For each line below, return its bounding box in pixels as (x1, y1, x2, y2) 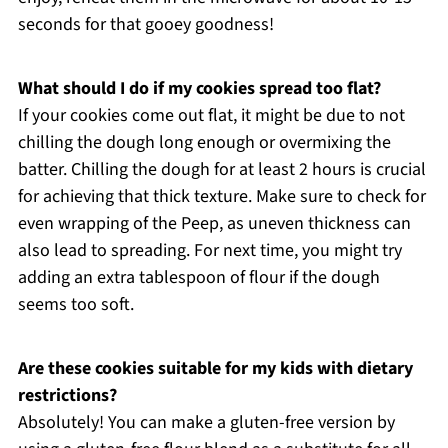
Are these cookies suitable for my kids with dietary (17, 355, 413, 381)
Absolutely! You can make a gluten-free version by (17, 409, 395, 435)
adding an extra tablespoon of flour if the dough (17, 264, 380, 290)
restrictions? (17, 382, 117, 408)
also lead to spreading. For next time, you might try (17, 237, 402, 263)
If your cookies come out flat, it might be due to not (17, 102, 405, 128)
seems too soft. (17, 291, 134, 317)
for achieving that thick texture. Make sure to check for (17, 183, 426, 209)
